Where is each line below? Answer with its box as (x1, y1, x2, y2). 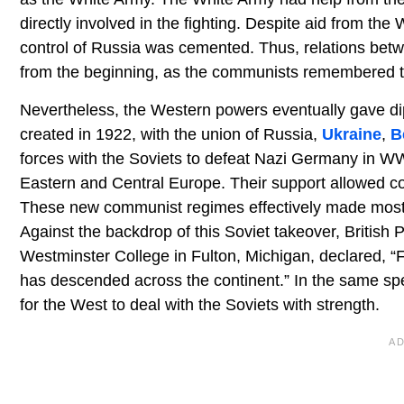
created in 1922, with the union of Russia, (20, 124, 322, 143)
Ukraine (322, 124, 381, 143)
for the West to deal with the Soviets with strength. (20, 295, 380, 314)
